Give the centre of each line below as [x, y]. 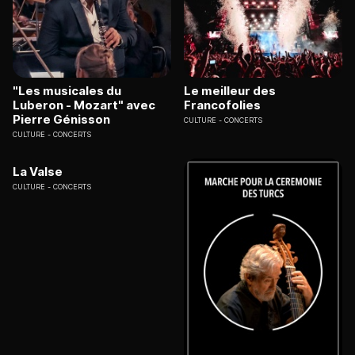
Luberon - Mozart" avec [84, 105]
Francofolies [222, 105]
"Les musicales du [67, 91]
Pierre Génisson [61, 120]
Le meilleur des [230, 91]
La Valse [38, 172]
